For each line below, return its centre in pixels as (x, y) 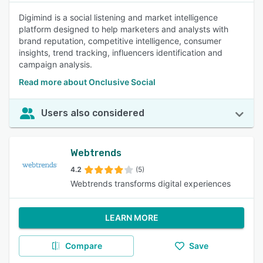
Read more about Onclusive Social (87, 82)
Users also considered (93, 113)
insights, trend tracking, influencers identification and (121, 53)
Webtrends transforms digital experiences (151, 183)
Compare (83, 246)
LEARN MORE (131, 218)
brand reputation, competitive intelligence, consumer (120, 41)
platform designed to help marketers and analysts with (124, 29)
